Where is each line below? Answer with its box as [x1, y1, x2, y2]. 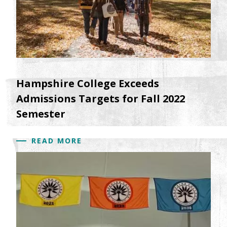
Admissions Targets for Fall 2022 [16, 92, 185, 106]
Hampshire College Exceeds [16, 77, 159, 91]
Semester [16, 107, 65, 121]
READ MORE [31, 136, 82, 146]
